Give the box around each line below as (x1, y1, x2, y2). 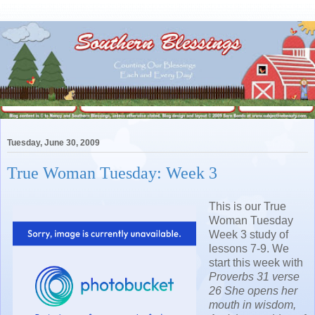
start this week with (209, 256, 303, 269)
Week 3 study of (209, 228, 288, 240)
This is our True (209, 200, 286, 212)
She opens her (224, 284, 297, 297)
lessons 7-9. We (209, 242, 289, 255)
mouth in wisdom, (209, 298, 296, 311)
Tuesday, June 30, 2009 (7, 138, 100, 148)
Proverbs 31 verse (209, 270, 300, 283)
